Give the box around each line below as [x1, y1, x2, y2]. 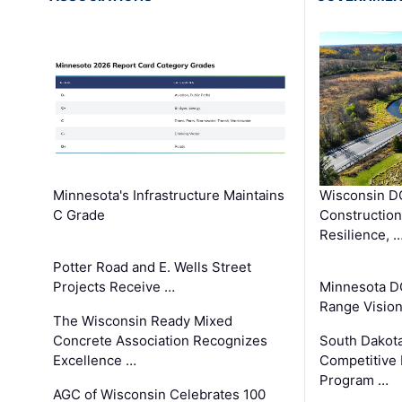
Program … [319, 371, 389, 389]
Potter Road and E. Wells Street [53, 258, 252, 276]
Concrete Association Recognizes [53, 332, 268, 350]
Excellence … [53, 352, 137, 370]
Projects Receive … [53, 278, 176, 296]
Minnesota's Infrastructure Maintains [53, 187, 285, 205]
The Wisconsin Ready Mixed [53, 312, 233, 330]
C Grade [53, 206, 106, 224]
